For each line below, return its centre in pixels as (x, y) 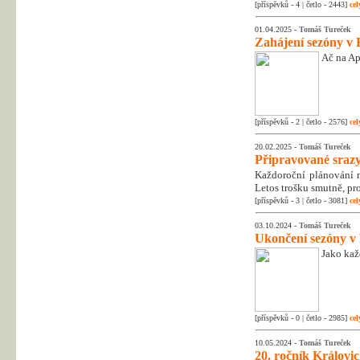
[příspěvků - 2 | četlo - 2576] (302, 122)
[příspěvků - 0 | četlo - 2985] (302, 318)
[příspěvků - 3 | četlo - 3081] (302, 201)
